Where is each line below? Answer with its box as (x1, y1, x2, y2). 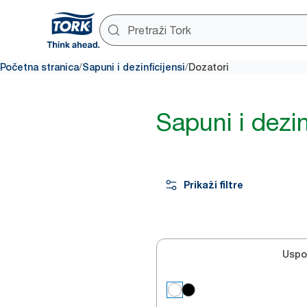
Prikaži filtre (184, 179, 243, 191)
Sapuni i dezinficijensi (82, 62, 185, 73)
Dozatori (188, 62, 229, 73)
